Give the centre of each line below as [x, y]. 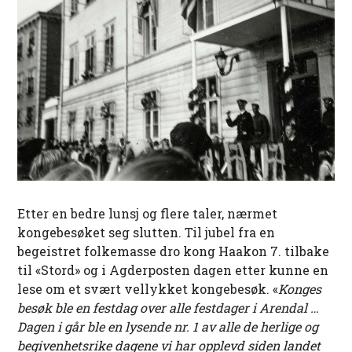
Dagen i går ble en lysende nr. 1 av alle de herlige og [168, 327]
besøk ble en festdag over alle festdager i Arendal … [169, 308]
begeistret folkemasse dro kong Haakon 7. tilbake [174, 251]
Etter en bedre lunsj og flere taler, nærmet [148, 214]
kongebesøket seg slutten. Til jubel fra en [147, 233]
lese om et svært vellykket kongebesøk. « [148, 289]
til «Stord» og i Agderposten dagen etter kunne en [173, 270]
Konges [300, 289]
